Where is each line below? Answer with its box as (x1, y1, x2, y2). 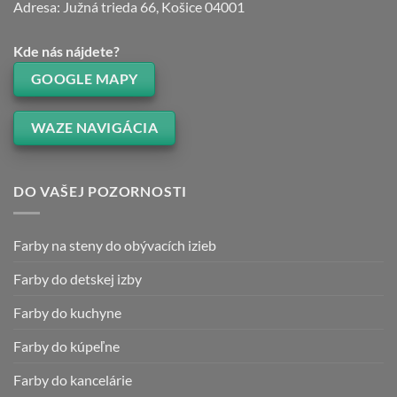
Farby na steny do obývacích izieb (13, 236, 216, 253)
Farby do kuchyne (13, 303, 121, 321)
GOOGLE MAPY (30, 71, 138, 87)
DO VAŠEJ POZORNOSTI (13, 183, 188, 200)
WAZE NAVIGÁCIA (30, 119, 159, 136)
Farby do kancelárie (13, 370, 132, 388)
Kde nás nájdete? (13, 43, 120, 59)
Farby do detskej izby (13, 269, 142, 287)
